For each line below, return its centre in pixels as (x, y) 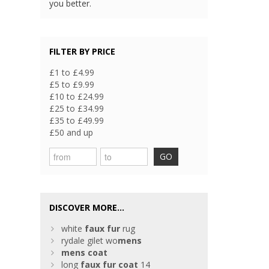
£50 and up (71, 133)
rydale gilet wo (90, 241)
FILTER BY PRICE (83, 52)
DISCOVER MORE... (87, 208)
